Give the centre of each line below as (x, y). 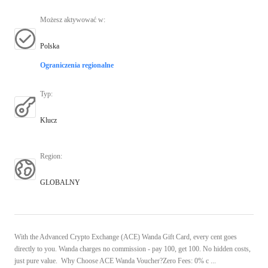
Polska (50, 46)
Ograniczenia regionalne (77, 65)
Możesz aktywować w (72, 19)
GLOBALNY (60, 182)
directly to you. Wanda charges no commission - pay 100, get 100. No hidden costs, (133, 249)
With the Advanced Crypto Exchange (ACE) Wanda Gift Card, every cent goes (126, 237)
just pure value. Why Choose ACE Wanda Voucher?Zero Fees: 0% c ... (115, 261)
